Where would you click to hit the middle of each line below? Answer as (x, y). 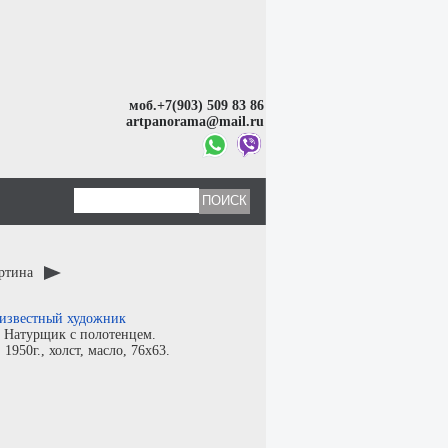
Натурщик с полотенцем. (80, 334)
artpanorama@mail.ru (195, 121)
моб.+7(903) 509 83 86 (197, 105)
